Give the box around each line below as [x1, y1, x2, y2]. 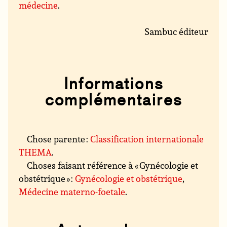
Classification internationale [90, 133, 204, 145]
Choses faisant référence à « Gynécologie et [27, 159, 199, 172]
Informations [63, 74, 164, 94]
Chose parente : [27, 133, 91, 145]
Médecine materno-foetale [19, 185, 126, 198]
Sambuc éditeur [144, 25, 208, 38]
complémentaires [45, 90, 182, 110]
